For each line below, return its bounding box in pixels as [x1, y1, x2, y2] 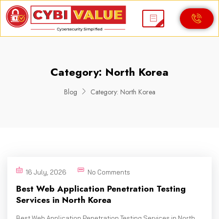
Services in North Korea [16, 194, 111, 206]
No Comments [88, 168, 130, 176]
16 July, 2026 [26, 168, 66, 176]
